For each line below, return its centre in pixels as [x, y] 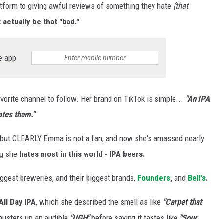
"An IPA [197, 99]
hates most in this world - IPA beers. [81, 154]
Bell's [197, 178]
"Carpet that [182, 202]
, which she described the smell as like [99, 202]
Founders [154, 178]
